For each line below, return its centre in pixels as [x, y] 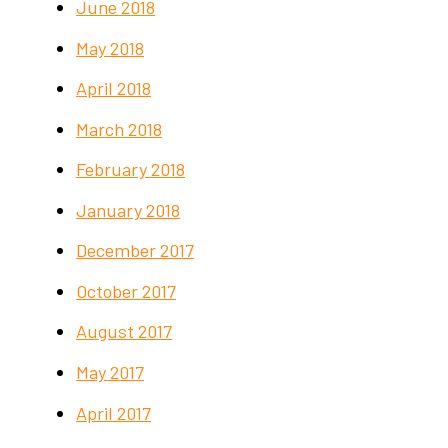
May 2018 [110, 47]
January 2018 [128, 209]
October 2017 [126, 290]
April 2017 [114, 412]
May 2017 [110, 371]
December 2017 [135, 250]
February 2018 [131, 169]
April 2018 [114, 88]
